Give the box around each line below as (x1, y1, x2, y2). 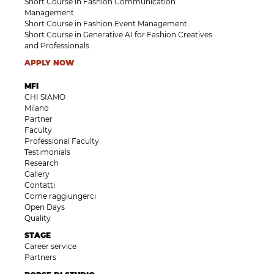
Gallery (24, 169, 50, 179)
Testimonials (24, 147, 70, 157)
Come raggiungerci (24, 191, 96, 201)
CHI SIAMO (24, 92, 65, 102)
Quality (24, 213, 51, 223)
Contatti (24, 180, 55, 190)
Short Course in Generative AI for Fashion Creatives (24, 30, 212, 40)
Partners (24, 253, 56, 262)
